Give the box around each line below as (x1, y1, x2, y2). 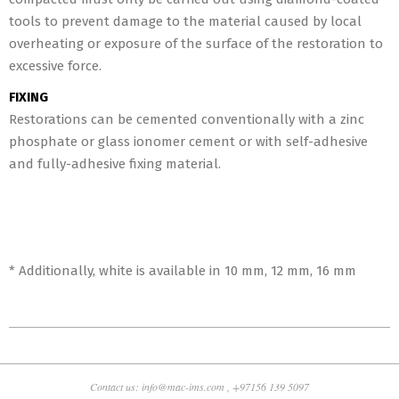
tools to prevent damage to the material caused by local (9, 13, 362, 29)
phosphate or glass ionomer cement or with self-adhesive (9, 134, 368, 150)
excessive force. (9, 58, 102, 74)
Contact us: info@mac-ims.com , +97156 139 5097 (90, 379, 309, 394)
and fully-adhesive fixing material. (9, 156, 221, 172)
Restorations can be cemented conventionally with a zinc (9, 111, 364, 127)
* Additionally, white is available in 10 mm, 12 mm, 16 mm (9, 263, 356, 279)
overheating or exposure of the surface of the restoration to (9, 36, 383, 52)
